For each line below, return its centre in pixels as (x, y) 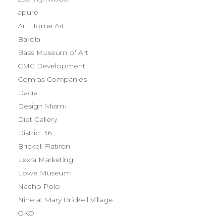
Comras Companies (52, 79)
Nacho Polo (39, 186)
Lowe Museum (44, 173)
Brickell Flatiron (44, 146)
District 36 (35, 133)
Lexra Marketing (46, 160)
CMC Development (52, 66)
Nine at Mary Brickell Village (65, 200)
